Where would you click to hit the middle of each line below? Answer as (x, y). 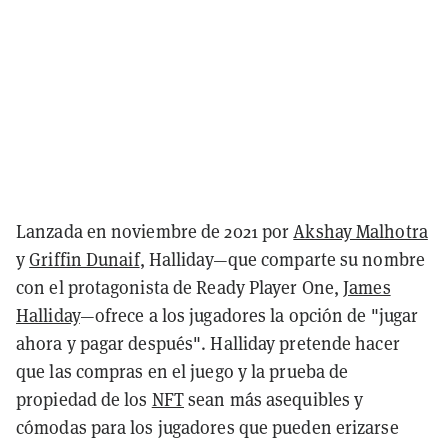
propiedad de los (84, 398)
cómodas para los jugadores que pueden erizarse (207, 426)
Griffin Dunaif (84, 258)
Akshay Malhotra (360, 230)
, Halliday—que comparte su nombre (282, 258)
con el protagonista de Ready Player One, (180, 286)
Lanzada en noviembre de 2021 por (155, 230)
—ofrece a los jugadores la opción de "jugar (249, 314)
